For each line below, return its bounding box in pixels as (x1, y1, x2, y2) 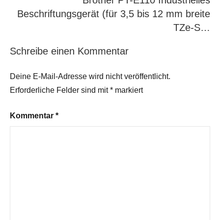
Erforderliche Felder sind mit (10, 86, 110, 95)
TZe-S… (173, 22, 210, 33)
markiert (113, 86, 143, 95)
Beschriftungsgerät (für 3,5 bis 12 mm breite (17, 8, 210, 20)
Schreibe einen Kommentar (10, 46, 129, 57)
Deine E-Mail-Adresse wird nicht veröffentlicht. (10, 72, 170, 81)
